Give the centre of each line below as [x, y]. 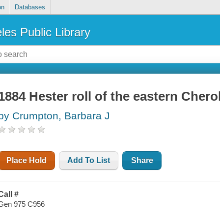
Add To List [89, 161]
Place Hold [27, 161]
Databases [30, 7]
